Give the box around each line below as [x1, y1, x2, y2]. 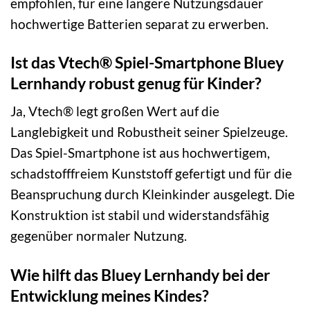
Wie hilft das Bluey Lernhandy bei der [10, 264, 270, 284]
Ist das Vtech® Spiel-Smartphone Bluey [10, 52, 284, 72]
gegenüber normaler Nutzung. [10, 228, 187, 244]
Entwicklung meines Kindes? [10, 285, 209, 305]
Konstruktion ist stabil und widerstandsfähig [10, 207, 269, 224]
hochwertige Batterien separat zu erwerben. [10, 15, 268, 32]
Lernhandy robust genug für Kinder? [10, 73, 262, 93]
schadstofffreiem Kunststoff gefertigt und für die [10, 165, 292, 182]
